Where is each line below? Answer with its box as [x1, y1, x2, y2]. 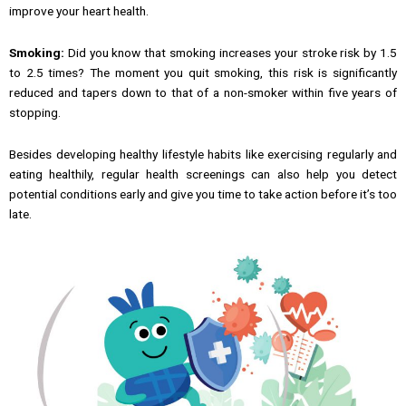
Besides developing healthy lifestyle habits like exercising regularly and [9, 146, 397, 161]
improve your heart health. [9, 3, 149, 18]
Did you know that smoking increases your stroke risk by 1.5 [64, 44, 397, 60]
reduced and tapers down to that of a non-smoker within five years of [9, 84, 397, 100]
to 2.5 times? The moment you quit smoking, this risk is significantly [9, 64, 397, 80]
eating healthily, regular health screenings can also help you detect [9, 166, 397, 181]
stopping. [9, 104, 61, 120]
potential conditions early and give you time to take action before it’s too [9, 186, 397, 201]
